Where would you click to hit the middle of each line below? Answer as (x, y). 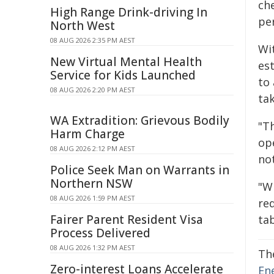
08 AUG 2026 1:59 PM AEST (93, 198)
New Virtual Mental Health (126, 62)
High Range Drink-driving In (129, 12)
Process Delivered (100, 233)
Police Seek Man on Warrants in (140, 170)
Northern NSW (91, 183)
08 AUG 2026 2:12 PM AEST (93, 148)
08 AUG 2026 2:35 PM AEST (93, 40)
